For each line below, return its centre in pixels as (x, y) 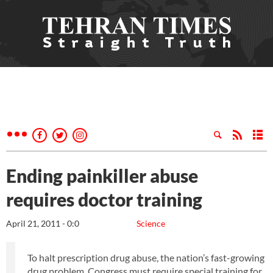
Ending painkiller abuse (102, 175)
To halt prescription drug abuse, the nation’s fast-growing (146, 257)
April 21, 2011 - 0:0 (43, 223)
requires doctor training (104, 199)
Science (151, 223)
